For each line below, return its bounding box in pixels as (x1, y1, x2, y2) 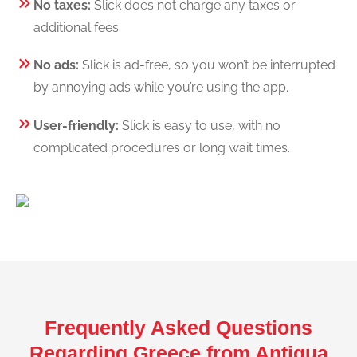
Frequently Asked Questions (45, 316, 312, 339)
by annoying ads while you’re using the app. (33, 80, 288, 96)
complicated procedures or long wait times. (33, 139, 290, 155)
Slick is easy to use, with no (119, 117, 280, 133)
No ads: (33, 57, 82, 73)
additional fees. (33, 19, 121, 35)
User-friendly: (33, 117, 119, 133)
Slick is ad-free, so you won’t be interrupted (82, 57, 335, 73)
